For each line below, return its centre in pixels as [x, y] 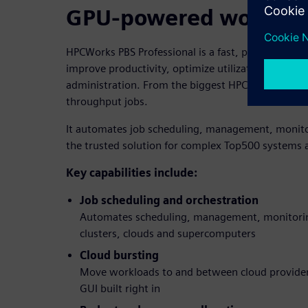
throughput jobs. [107, 102]
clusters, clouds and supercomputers [168, 234]
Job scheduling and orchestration [169, 201]
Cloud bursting [119, 256]
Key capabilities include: [132, 173]
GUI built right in [120, 289]
